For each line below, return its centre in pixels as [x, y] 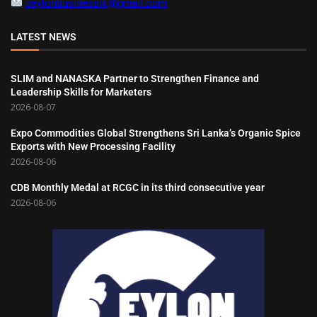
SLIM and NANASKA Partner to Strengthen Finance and [135, 79]
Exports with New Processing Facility [93, 147]
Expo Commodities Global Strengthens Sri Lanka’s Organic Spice [156, 133]
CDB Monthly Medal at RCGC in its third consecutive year [138, 188]
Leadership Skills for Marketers [81, 92]
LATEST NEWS [44, 37]
